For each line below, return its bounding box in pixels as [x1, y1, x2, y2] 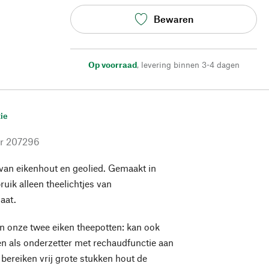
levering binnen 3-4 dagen [141, 59, 240, 70]
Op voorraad [88, 59, 137, 70]
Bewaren [153, 13, 193, 25]
